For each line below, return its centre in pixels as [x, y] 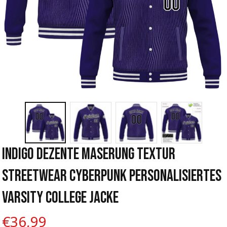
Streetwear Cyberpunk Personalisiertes [112, 176]
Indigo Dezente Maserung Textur [89, 154]
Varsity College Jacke [60, 198]
